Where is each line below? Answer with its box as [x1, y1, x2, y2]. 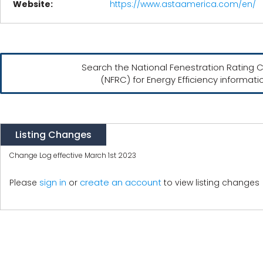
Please [9, 177, 39, 188]
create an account [80, 176, 161, 188]
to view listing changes [161, 177, 259, 188]
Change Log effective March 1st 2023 [9, 150, 136, 160]
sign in [39, 177, 66, 188]
